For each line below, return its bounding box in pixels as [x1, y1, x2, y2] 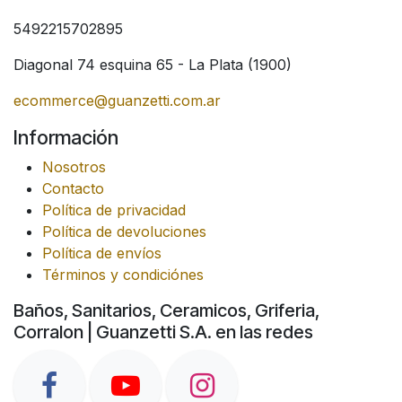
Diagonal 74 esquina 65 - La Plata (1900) [13, 56, 292, 74]
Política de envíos [42, 244, 162, 263]
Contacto [42, 179, 104, 198]
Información [13, 126, 118, 150]
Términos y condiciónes [42, 266, 204, 284]
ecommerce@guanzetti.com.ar [13, 92, 221, 110]
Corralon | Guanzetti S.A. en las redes [13, 321, 313, 344]
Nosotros [42, 158, 106, 177]
